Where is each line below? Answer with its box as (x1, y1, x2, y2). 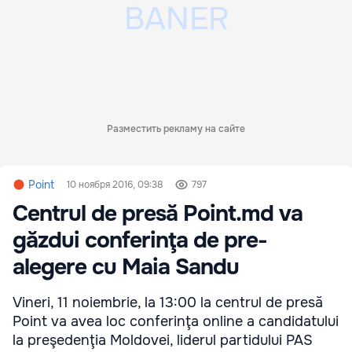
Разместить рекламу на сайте (107, 123, 245, 135)
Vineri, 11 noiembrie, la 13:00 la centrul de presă (13, 294, 323, 311)
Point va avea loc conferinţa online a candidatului (13, 313, 339, 330)
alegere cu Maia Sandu (13, 253, 239, 281)
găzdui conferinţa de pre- (13, 226, 267, 255)
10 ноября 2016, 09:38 (67, 178, 163, 191)
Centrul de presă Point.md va (13, 200, 302, 228)
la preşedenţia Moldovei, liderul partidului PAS (13, 332, 313, 349)
